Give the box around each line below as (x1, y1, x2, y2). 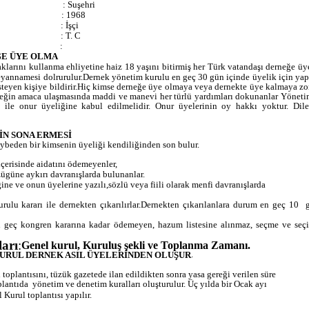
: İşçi (61, 20, 79, 31)
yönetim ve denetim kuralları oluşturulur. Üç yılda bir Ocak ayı (32, 279, 267, 290)
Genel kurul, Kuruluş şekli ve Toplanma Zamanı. (21, 239, 250, 251)
